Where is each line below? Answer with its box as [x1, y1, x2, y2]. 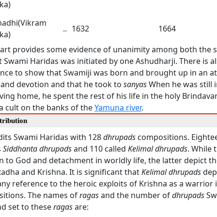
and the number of [99, 190, 172, 201]
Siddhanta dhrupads [3, 143, 72, 154]
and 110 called [72, 143, 128, 154]
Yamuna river [94, 102, 141, 113]
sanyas [124, 79, 147, 90]
